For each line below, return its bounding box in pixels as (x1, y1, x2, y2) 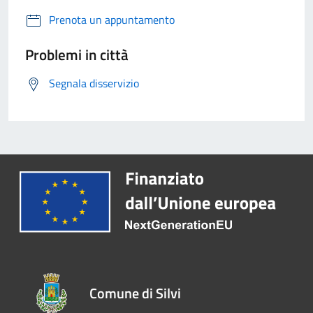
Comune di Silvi (89, 282, 182, 305)
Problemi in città (25, 43, 129, 66)
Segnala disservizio (49, 74, 139, 92)
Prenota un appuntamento (49, 10, 175, 28)
